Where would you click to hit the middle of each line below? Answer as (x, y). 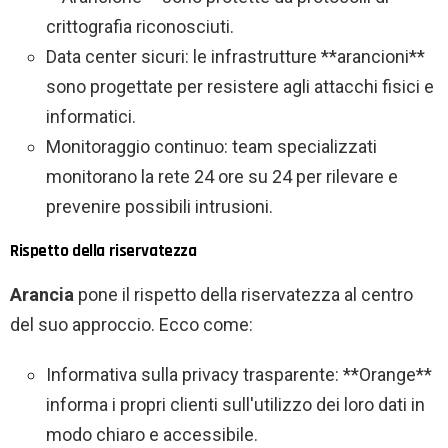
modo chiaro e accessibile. (152, 435)
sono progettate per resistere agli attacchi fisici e (240, 87)
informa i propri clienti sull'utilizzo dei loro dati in (235, 405)
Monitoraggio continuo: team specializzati (211, 147)
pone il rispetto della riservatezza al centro (243, 295)
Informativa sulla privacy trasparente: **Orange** (239, 375)
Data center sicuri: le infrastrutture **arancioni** (235, 57)
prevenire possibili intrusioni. (159, 207)
